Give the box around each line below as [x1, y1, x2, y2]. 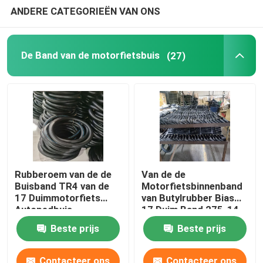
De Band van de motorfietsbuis [21, 49, 160, 62]
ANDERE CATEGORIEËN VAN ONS [10, 5, 160, 17]
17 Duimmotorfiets [15, 191, 101, 204]
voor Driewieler [141, 215, 210, 227]
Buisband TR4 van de [15, 180, 110, 192]
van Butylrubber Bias [141, 191, 235, 204]
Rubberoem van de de [15, 168, 112, 180]
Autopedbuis [15, 203, 73, 215]
